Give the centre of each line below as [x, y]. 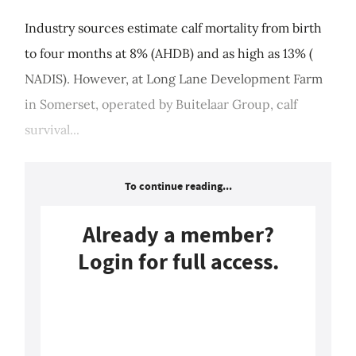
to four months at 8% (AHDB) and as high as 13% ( [169, 54]
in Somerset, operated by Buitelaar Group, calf [161, 104]
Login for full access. [178, 262]
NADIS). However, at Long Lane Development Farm [174, 79]
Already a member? [178, 235]
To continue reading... [178, 187]
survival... [52, 130]
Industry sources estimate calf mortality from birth [173, 28]
